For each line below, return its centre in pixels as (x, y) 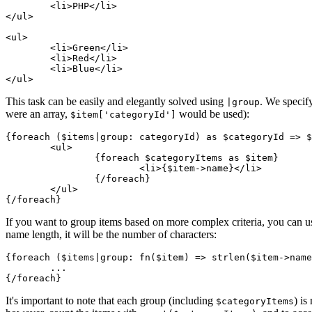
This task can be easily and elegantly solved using (116, 101)
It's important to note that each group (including (111, 300)
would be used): (213, 114)
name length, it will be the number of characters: (111, 234)
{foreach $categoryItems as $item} (50, 157)
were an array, (38, 114)
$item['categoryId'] (123, 114)
